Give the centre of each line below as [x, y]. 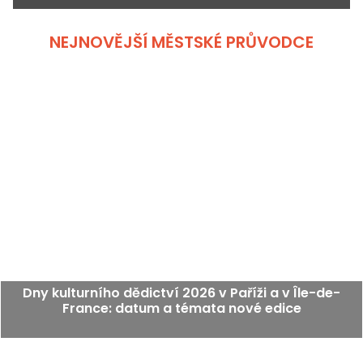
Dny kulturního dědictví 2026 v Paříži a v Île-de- [181, 293]
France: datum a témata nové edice [181, 308]
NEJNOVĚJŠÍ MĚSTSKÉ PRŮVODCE [181, 43]
